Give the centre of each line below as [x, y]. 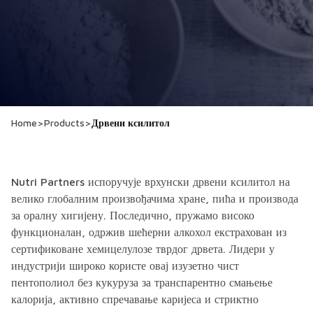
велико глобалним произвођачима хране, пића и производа [155, 198]
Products [64, 123]
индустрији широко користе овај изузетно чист [125, 265]
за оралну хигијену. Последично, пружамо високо [133, 215]
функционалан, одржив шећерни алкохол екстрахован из [149, 232]
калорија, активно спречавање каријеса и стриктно [135, 299]
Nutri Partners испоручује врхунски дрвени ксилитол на [151, 182]
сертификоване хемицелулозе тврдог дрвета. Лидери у [143, 249]
